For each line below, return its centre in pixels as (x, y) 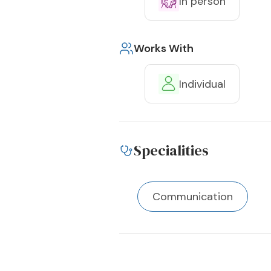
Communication (193, 197)
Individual (202, 84)
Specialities (171, 150)
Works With (164, 48)
